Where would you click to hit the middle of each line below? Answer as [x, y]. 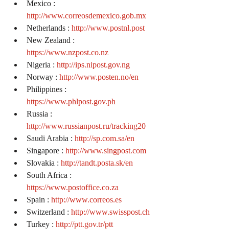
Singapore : [46, 151]
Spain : [39, 200]
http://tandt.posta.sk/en [97, 163]
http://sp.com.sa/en [105, 139]
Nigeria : [42, 65]
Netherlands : [49, 28]
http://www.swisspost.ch [110, 212]
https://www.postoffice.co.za [73, 188]
